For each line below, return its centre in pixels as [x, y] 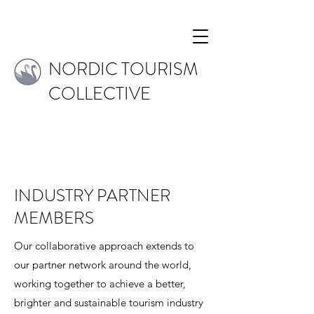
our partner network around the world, [103, 265]
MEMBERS [54, 218]
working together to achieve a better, [100, 284]
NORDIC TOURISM [123, 69]
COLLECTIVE [100, 94]
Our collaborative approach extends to [104, 246]
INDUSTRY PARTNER [93, 196]
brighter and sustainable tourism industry [109, 302]
